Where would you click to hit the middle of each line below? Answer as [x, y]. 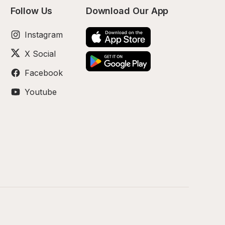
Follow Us [32, 11]
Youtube [41, 92]
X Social [40, 54]
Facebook [44, 73]
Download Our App [127, 11]
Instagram [44, 35]
